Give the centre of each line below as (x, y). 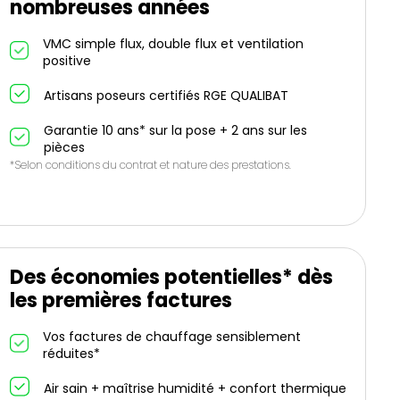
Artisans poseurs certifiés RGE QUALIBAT (166, 96)
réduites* (71, 354)
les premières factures (121, 300)
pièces (64, 147)
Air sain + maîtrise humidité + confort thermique (195, 388)
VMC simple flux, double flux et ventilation (174, 44)
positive (67, 61)
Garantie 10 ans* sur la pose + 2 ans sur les (175, 130)
